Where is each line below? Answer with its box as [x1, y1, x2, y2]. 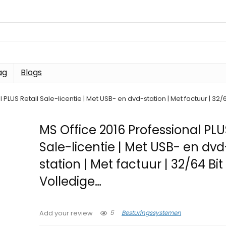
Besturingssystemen [122, 208, 182, 217]
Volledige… [39, 173, 102, 190]
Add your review [39, 209, 93, 217]
